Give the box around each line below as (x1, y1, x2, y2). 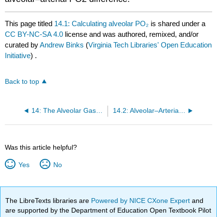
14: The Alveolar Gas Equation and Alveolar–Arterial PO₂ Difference (95, 107, 103, 115)
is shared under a (149, 19, 206, 28)
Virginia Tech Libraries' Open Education (88, 41, 212, 49)
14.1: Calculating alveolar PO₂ (54, 19, 149, 28)
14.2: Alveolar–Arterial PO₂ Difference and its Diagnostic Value (178, 107, 186, 115)
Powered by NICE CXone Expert (91, 197, 192, 205)
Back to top (5, 78, 40, 86)
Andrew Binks (40, 41, 84, 49)
